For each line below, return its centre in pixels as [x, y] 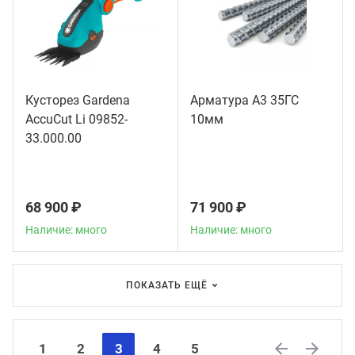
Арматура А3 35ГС [244, 100]
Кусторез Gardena [78, 100]
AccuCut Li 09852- [76, 119]
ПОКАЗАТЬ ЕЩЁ [167, 285]
